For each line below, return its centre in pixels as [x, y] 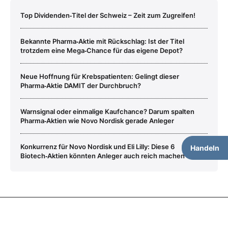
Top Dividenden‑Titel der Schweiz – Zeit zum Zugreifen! [108, 16]
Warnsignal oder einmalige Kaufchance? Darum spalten [107, 112]
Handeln [205, 148]
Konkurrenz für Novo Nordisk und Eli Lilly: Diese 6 [97, 147]
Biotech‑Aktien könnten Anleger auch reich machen [103, 156]
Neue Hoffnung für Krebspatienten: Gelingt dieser [100, 77]
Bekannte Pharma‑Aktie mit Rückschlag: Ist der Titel [102, 41]
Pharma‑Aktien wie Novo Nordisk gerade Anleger [97, 121]
